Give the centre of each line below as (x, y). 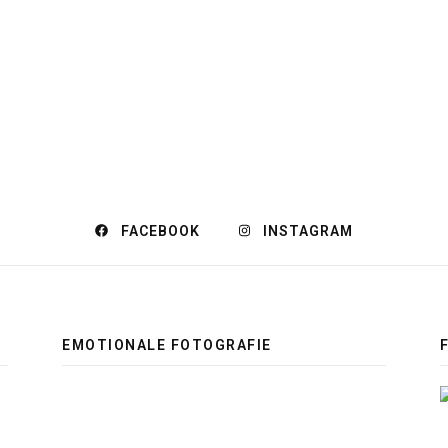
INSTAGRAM (308, 230)
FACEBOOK (160, 230)
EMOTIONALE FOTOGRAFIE (167, 344)
